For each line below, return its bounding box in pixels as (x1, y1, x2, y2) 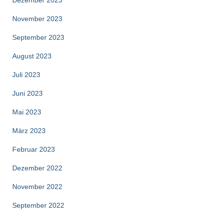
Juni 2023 (12, 89, 43, 97)
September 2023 (12, 33, 64, 41)
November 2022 (12, 183, 62, 191)
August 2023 (12, 52, 52, 60)
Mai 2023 (12, 108, 41, 116)
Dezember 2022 (12, 164, 62, 172)
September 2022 (12, 201, 64, 209)
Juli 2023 (12, 71, 40, 79)
